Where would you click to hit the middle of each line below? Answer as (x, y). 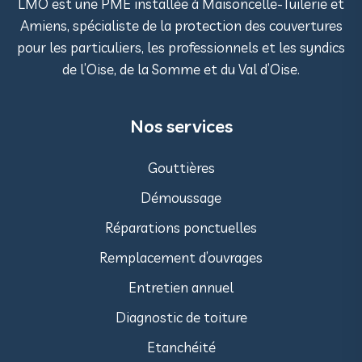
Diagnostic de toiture (181, 317)
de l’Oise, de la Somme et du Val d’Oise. (181, 69)
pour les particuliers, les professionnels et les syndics (181, 47)
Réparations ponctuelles (181, 227)
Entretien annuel (181, 287)
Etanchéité (181, 347)
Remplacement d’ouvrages (181, 257)
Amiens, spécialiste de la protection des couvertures (181, 25)
